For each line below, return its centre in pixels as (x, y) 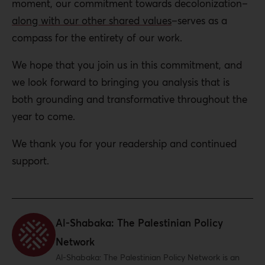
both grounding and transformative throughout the (130, 99)
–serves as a (199, 21)
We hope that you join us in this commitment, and (127, 65)
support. (30, 161)
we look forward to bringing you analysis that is (121, 82)
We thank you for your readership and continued (124, 144)
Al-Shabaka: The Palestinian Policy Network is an (147, 257)
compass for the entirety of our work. (98, 38)
